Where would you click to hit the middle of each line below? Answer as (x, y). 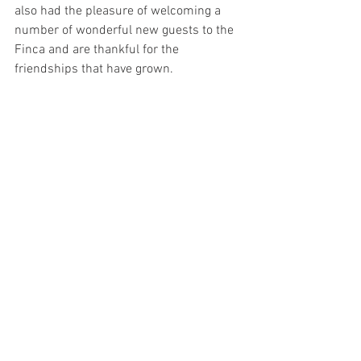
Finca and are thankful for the (98, 50)
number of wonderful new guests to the (126, 30)
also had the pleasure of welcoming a (119, 11)
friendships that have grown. (97, 69)
